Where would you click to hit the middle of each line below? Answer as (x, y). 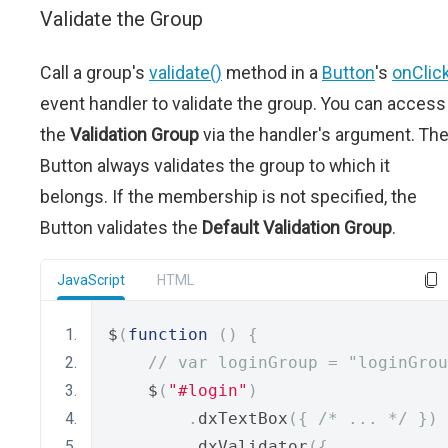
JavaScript (91, 280)
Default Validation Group (297, 227)
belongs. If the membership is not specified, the (228, 196)
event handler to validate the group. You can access (243, 103)
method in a (272, 72)
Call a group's (94, 72)
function (168, 334)
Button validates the (121, 227)
